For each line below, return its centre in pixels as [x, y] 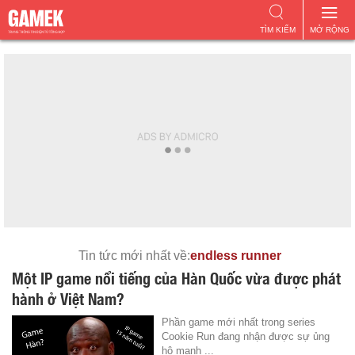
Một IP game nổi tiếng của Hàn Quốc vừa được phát [176, 277]
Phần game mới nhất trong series [239, 322]
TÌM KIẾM [277, 30]
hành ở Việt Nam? [68, 298]
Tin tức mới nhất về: [134, 256]
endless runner [235, 256]
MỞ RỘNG [329, 30]
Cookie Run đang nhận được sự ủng [246, 336]
